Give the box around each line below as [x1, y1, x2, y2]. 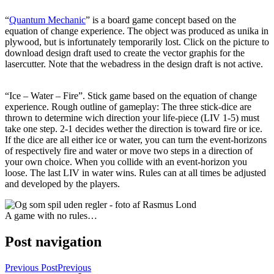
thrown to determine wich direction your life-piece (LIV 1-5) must [5, 112, 259, 123]
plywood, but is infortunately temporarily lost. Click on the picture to [5, 36, 269, 47]
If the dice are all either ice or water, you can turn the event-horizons [5, 134, 267, 145]
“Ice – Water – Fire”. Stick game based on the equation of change [5, 90, 257, 101]
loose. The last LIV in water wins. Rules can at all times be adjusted [5, 167, 266, 178]
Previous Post [5, 262, 57, 273]
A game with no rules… [5, 210, 97, 221]
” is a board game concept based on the [86, 14, 236, 25]
